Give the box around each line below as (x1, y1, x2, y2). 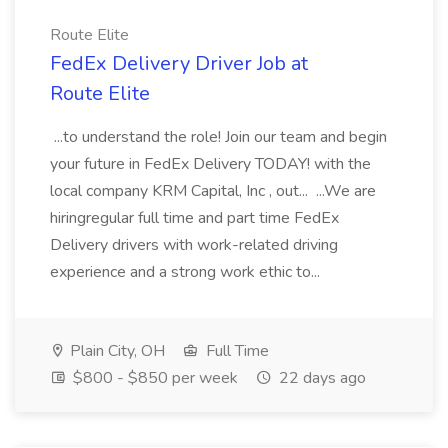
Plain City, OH (66, 340, 165, 362)
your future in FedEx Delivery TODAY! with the (50, 153, 371, 175)
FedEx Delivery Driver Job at (50, 50, 308, 77)
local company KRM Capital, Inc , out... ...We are (50, 180, 376, 202)
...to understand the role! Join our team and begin (50, 126, 387, 148)
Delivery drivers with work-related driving (50, 234, 338, 256)
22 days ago (275, 367, 366, 389)
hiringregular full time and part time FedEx (50, 207, 339, 229)
